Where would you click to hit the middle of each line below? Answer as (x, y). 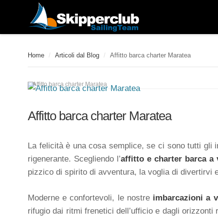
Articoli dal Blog (77, 55)
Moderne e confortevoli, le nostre (91, 198)
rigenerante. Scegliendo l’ (74, 159)
